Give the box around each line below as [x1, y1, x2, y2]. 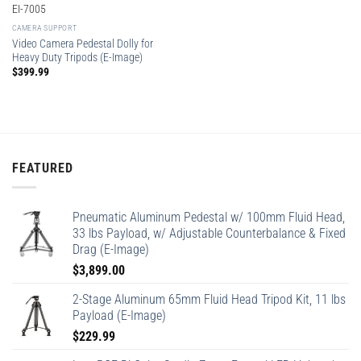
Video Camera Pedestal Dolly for [11, 36, 153, 50]
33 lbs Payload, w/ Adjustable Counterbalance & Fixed [73, 226, 346, 242]
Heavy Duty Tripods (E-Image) [11, 50, 143, 64]
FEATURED [12, 160, 73, 176]
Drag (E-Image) [73, 242, 149, 258]
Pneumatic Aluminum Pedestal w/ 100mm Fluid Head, [73, 210, 345, 226]
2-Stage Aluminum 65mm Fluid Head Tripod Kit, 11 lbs [73, 292, 346, 308]
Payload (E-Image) [73, 308, 166, 324]
